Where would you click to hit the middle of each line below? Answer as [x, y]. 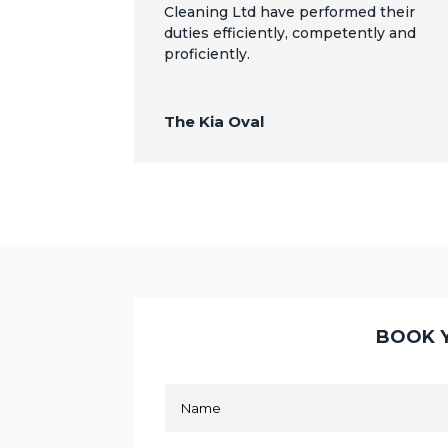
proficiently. [207, 54]
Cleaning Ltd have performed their [290, 12]
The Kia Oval [214, 122]
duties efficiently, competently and [290, 33]
